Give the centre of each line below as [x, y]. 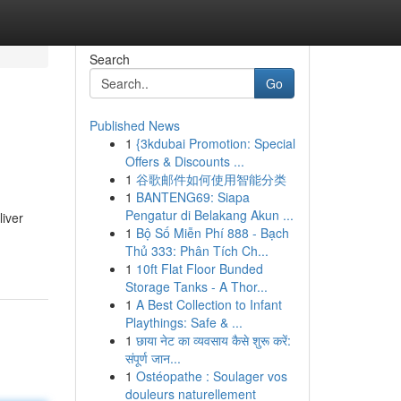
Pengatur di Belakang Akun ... [209, 215]
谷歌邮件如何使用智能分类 [211, 179]
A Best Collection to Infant [209, 304]
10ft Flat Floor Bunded [199, 269]
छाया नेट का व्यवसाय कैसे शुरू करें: [213, 340]
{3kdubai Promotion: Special [215, 143]
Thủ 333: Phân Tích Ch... [196, 251]
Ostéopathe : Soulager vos [211, 376]
